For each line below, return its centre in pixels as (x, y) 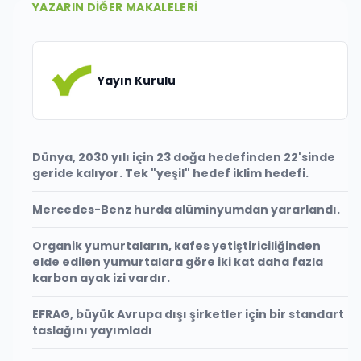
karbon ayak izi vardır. (101, 278)
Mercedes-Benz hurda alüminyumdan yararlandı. (186, 209)
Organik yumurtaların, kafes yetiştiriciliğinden (176, 245)
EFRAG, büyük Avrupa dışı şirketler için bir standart (188, 314)
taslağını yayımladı (92, 330)
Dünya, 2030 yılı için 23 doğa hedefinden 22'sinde (184, 157)
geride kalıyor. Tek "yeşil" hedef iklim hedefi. (170, 173)
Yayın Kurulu (137, 80)
